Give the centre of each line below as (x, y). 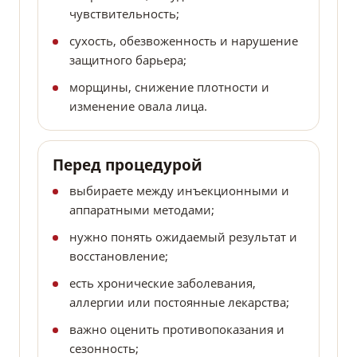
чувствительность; (124, 14)
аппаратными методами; (142, 210)
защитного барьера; (128, 60)
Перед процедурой (127, 165)
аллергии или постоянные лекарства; (179, 302)
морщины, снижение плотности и (169, 87)
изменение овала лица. (138, 106)
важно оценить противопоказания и (177, 330)
